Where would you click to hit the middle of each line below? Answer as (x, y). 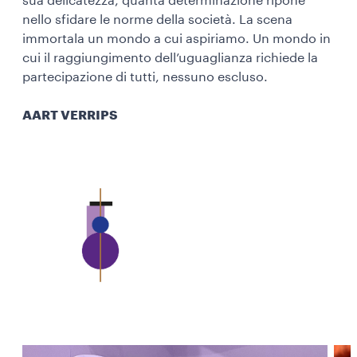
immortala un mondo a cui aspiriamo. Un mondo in (177, 39)
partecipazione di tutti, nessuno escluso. (145, 77)
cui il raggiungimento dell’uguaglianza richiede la (170, 58)
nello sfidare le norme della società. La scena (157, 20)
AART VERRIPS (70, 115)
